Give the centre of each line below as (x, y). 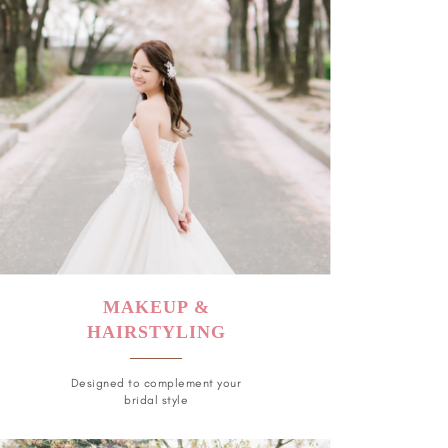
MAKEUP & (156, 306)
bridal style (156, 399)
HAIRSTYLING (156, 331)
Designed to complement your (156, 382)
